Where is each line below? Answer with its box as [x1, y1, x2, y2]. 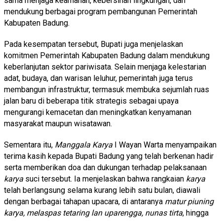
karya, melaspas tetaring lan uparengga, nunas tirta [4, 208, 183, 218]
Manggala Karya [55, 140, 112, 150]
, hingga [183, 208, 209, 218]
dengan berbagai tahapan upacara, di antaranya [4, 197, 165, 207]
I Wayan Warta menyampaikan [112, 140, 217, 150]
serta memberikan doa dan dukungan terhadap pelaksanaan [4, 163, 207, 173]
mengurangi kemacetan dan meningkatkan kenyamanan [4, 108, 191, 117]
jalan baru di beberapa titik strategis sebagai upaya [4, 96, 179, 106]
